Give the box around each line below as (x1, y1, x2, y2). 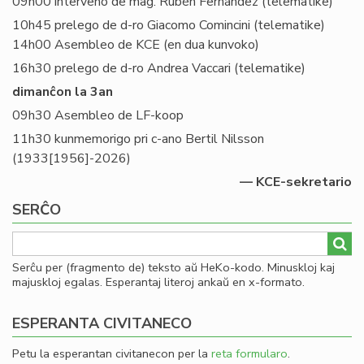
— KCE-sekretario (240, 173, 352, 191)
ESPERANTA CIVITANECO (12, 314, 192, 333)
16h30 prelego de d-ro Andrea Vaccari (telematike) (12, 59, 305, 77)
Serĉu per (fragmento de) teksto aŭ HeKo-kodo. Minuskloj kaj (12, 259, 335, 275)
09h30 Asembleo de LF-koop (12, 106, 184, 124)
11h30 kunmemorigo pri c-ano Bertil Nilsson (12, 130, 264, 148)
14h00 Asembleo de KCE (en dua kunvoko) (12, 36, 259, 54)
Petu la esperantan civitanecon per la (12, 345, 211, 362)
